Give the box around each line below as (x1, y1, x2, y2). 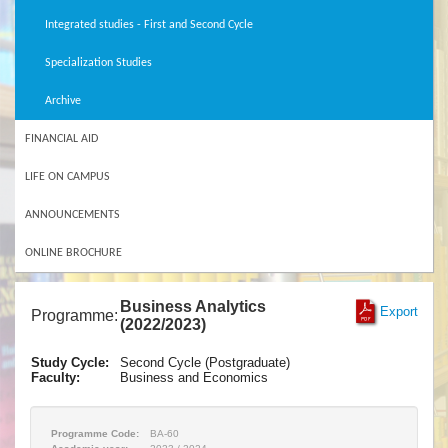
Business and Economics (120, 370, 268, 385)
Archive (45, 95, 81, 107)
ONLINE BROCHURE (25, 247, 122, 259)
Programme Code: (51, 428, 139, 439)
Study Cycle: (31, 355, 109, 370)
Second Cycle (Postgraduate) (120, 355, 290, 370)
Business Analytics (120, 298, 266, 315)
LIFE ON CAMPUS (25, 171, 110, 183)
